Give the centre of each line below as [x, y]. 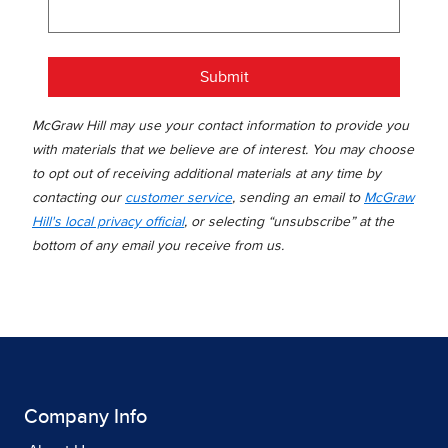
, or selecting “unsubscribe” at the [289, 221]
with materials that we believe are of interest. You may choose [223, 149]
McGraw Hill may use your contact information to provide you [220, 125]
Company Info [85, 416]
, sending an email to [298, 197]
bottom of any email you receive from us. [158, 245]
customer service [178, 197]
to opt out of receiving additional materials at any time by [206, 173]
